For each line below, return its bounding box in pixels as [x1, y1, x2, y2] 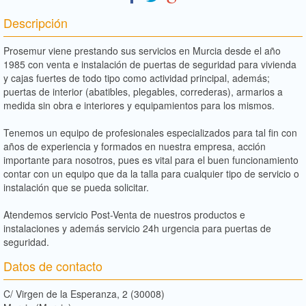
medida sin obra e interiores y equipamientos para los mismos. [3, 98, 275, 112]
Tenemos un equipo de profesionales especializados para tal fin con [3, 125, 297, 139]
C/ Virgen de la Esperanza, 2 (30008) [3, 286, 165, 301]
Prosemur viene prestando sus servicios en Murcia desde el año [3, 43, 281, 57]
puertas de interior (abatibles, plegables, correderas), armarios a [3, 84, 283, 98]
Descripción [3, 13, 68, 31]
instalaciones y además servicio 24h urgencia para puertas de [3, 221, 271, 235]
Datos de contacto [3, 256, 102, 275]
